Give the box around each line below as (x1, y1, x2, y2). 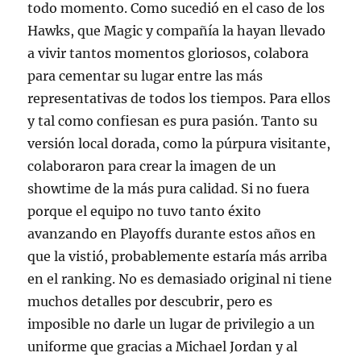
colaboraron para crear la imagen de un (27, 158, 277, 175)
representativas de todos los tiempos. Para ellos (27, 90, 331, 107)
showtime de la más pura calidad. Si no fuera (27, 180, 310, 197)
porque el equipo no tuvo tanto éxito (27, 203, 262, 220)
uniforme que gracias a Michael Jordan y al (27, 338, 298, 355)
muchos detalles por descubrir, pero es (27, 293, 273, 310)
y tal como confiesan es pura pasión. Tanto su (27, 113, 318, 130)
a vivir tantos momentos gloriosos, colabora (27, 45, 309, 62)
